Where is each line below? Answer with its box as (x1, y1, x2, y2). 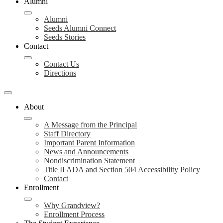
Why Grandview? (44, 201, 100, 210)
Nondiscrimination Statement (44, 156, 135, 165)
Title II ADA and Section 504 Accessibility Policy (44, 165, 200, 174)
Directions (44, 69, 76, 77)
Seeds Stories (44, 33, 86, 41)
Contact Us (44, 60, 79, 68)
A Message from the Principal (44, 120, 137, 129)
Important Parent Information (44, 138, 135, 147)
